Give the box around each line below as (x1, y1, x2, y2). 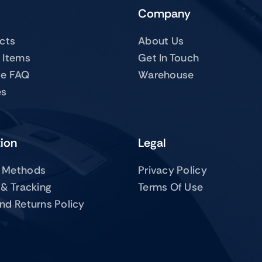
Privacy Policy (138, 163, 207, 177)
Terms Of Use (138, 180, 204, 194)
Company (138, 5, 191, 21)
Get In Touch (138, 50, 199, 65)
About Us (138, 33, 184, 48)
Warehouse (138, 67, 194, 82)
